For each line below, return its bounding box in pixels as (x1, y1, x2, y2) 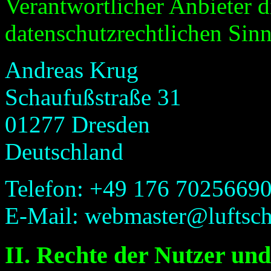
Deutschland (5, 139, 123, 165)
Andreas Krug (5, 57, 139, 83)
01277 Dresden (5, 111, 150, 138)
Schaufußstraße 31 (5, 84, 181, 111)
